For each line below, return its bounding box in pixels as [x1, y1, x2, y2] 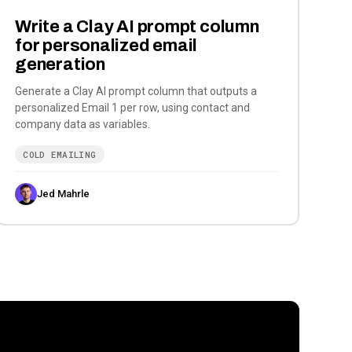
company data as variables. [15, 118, 151, 131]
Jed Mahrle [37, 188, 90, 200]
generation [15, 55, 105, 75]
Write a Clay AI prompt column [15, 17, 259, 37]
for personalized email [15, 36, 198, 56]
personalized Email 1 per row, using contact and [15, 101, 251, 115]
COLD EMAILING [23, 148, 97, 161]
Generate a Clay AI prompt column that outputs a [15, 85, 258, 98]
